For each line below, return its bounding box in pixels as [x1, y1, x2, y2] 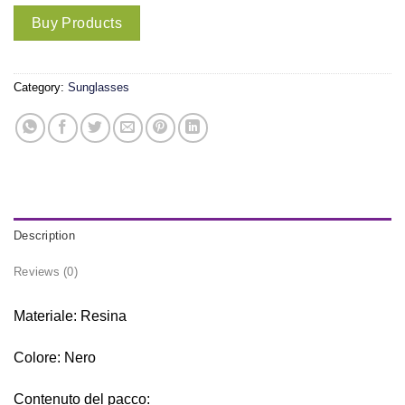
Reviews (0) [14, 265, 78, 279]
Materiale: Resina [14, 308, 127, 325]
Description [14, 229, 75, 243]
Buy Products [31, 15, 123, 32]
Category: [14, 80, 68, 95]
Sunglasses [68, 80, 129, 95]
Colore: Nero [14, 350, 96, 366]
